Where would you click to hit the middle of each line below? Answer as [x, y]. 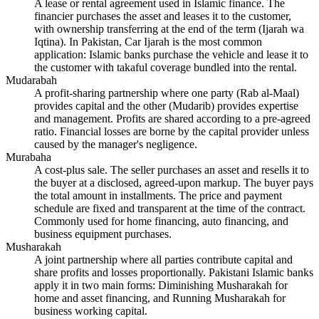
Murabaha [28, 157]
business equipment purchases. [103, 234]
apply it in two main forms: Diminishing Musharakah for [161, 285]
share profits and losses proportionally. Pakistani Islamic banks [174, 272]
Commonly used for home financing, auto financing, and [161, 221]
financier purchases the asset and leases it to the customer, [163, 16]
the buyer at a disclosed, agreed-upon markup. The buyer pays [174, 182]
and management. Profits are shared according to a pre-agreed [172, 118]
